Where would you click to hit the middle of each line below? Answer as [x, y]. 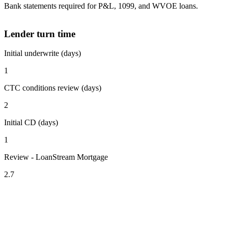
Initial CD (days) [31, 123]
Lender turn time [40, 34]
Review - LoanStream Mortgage [56, 157]
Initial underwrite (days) [42, 53]
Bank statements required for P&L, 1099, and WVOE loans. [101, 6]
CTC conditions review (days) [53, 88]
